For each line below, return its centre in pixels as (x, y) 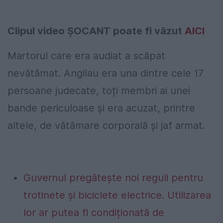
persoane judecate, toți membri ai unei (99, 91)
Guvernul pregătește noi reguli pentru (113, 178)
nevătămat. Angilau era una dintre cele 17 (106, 73)
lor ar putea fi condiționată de (94, 213)
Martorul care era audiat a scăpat (86, 56)
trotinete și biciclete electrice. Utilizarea (117, 195)
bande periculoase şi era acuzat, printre (101, 108)
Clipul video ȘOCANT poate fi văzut (96, 31)
